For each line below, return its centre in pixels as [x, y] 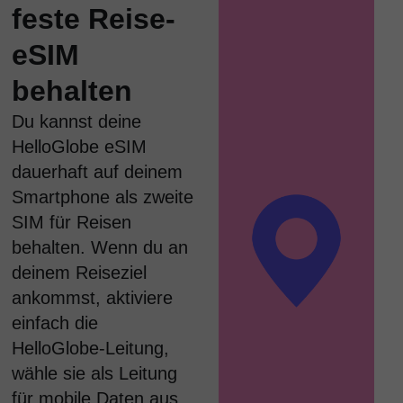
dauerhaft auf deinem [98, 172]
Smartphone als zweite [103, 197]
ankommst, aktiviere [93, 298]
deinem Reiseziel [80, 273]
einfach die [55, 323]
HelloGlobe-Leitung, [91, 348]
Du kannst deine [77, 121]
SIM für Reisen [72, 222]
